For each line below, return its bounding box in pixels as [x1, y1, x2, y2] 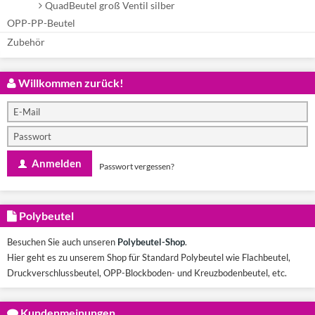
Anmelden [30, 157, 82, 170]
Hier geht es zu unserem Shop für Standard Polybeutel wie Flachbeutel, [7, 252, 290, 264]
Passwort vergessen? [99, 160, 174, 172]
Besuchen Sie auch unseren [7, 236, 117, 248]
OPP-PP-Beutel [7, 16, 75, 29]
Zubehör [7, 35, 45, 48]
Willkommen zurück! [16, 76, 124, 90]
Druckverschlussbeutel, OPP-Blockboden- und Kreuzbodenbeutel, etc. [7, 267, 287, 279]
